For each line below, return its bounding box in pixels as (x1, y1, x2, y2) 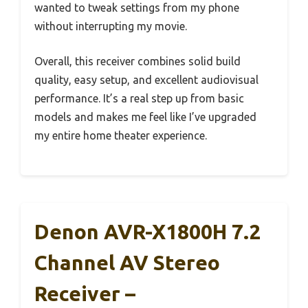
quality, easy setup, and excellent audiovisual (34, 74, 258, 87)
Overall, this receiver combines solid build (34, 55, 241, 68)
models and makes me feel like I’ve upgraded (34, 111, 256, 124)
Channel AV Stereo (34, 251, 220, 275)
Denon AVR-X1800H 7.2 (34, 220, 261, 244)
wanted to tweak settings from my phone (34, 1, 239, 14)
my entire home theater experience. (34, 129, 207, 142)
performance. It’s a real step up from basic (34, 92, 244, 105)
